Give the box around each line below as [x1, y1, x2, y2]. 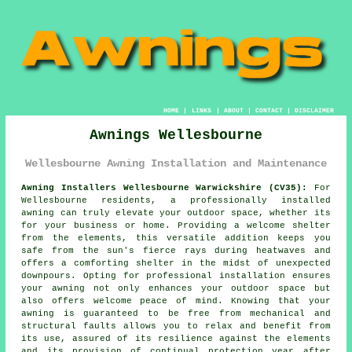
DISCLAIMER [294, 106, 334, 114]
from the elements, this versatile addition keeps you [21, 233, 331, 243]
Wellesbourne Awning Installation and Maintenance [25, 156, 327, 170]
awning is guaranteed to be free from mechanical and [21, 308, 331, 318]
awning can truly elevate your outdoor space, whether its [21, 207, 331, 218]
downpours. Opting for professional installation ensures [21, 270, 331, 280]
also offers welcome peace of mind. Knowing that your [21, 295, 331, 306]
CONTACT [255, 106, 283, 114]
